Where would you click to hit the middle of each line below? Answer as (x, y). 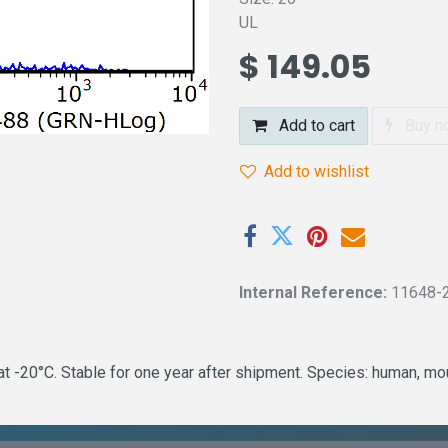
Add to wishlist (316, 171)
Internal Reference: (315, 293)
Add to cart (315, 125)
